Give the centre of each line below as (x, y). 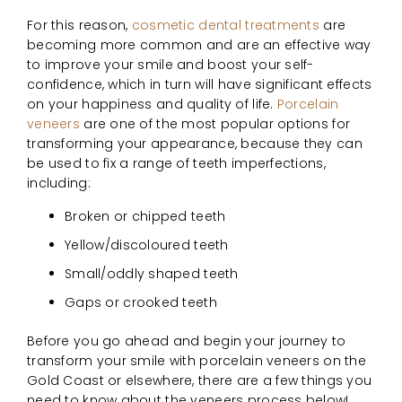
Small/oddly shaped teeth (152, 273)
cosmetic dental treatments (226, 25)
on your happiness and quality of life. (152, 104)
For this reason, (79, 25)
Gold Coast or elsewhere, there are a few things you (200, 380)
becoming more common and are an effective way (199, 44)
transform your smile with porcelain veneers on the (197, 360)
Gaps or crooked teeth (141, 302)
